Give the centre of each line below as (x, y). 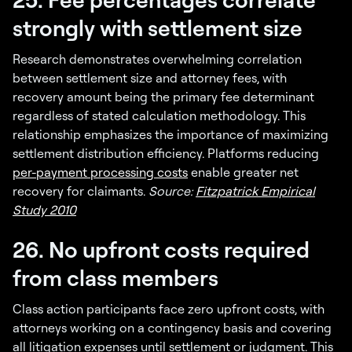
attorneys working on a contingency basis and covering (172, 328)
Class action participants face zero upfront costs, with (169, 309)
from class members (115, 278)
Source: (172, 191)
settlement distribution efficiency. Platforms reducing (166, 154)
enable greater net (243, 172)
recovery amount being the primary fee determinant (163, 97)
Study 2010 (44, 210)
